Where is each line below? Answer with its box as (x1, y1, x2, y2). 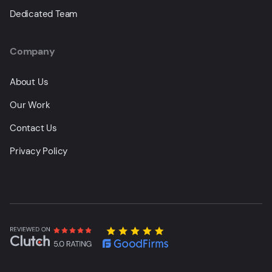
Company (10, 45, 55, 58)
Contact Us (10, 122, 57, 134)
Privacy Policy (10, 145, 68, 157)
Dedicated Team (10, 8, 78, 20)
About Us (10, 76, 49, 88)
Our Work (10, 99, 50, 111)
